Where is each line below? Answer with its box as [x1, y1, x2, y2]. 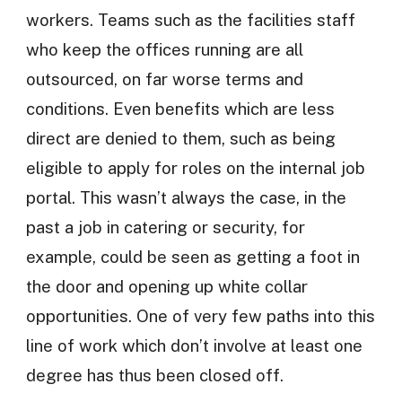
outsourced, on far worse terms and [25, 69, 303, 90]
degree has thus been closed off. [25, 365, 284, 386]
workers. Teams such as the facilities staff [25, 10, 355, 31]
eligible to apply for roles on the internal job [25, 158, 365, 179]
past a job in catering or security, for [25, 217, 305, 238]
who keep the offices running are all [25, 39, 303, 60]
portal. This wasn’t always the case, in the [25, 188, 346, 208]
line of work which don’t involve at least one [25, 336, 363, 356]
